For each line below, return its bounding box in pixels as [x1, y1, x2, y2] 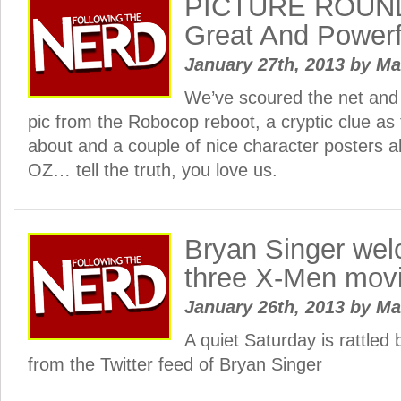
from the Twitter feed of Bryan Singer [28, 354, 322, 374]
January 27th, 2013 [184, 55, 350, 74]
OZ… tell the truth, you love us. [28, 160, 277, 180]
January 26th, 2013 [184, 297, 350, 317]
